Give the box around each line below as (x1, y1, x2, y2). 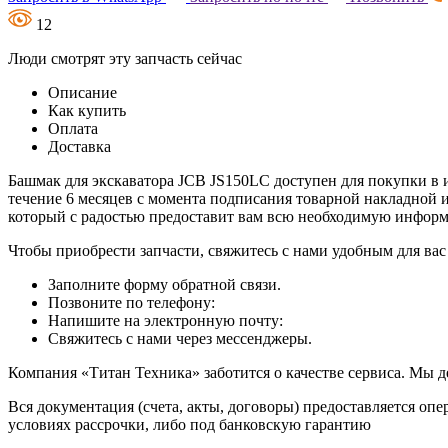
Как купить (48, 101, 126, 119)
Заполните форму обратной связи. (48, 275, 281, 293)
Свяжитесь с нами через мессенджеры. (48, 329, 312, 347)
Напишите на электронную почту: (48, 311, 283, 329)
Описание (48, 83, 117, 101)
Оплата (48, 119, 98, 137)
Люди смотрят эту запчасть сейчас (8, 49, 242, 67)
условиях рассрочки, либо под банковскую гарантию (8, 415, 371, 433)
